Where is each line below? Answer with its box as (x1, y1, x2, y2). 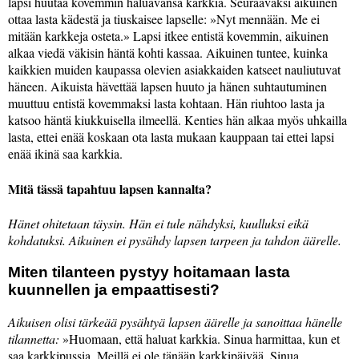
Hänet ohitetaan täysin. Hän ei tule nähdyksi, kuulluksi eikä (8, 214, 309, 232)
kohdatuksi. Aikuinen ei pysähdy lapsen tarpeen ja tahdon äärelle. (8, 231, 341, 248)
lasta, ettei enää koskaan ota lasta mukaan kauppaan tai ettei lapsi (8, 128, 334, 146)
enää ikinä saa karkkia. (8, 145, 123, 163)
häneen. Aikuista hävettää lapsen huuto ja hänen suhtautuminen (8, 78, 327, 95)
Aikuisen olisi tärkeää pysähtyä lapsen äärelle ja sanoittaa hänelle (8, 313, 342, 331)
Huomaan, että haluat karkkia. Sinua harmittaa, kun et (69, 330, 340, 348)
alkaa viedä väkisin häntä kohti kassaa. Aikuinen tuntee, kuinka (8, 44, 328, 62)
